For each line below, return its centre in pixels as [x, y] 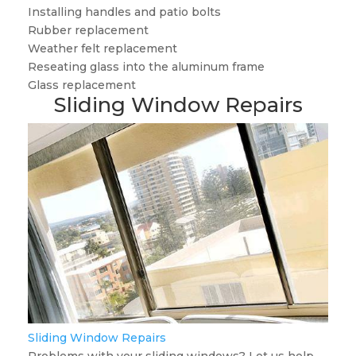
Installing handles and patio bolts [124, 12]
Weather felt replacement [102, 49]
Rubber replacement [88, 31]
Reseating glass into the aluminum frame [146, 67]
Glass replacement [81, 85]
